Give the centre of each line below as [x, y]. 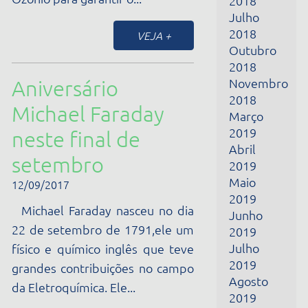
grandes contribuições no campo [93, 151]
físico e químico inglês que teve [93, 133]
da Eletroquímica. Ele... [66, 168]
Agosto [224, 162]
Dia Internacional [83, 248]
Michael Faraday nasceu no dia [93, 98]
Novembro [233, 251]
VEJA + [139, 201]
